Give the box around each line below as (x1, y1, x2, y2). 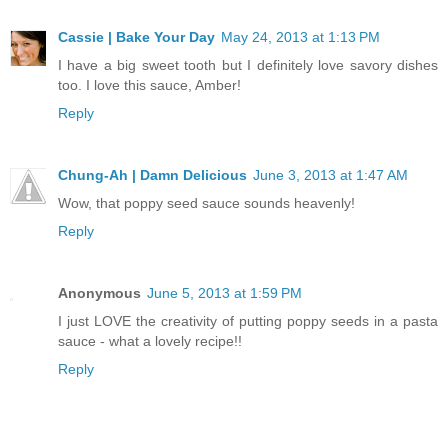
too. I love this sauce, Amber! (58, 77, 241, 94)
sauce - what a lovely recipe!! (58, 333, 242, 350)
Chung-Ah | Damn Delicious (58, 167, 247, 184)
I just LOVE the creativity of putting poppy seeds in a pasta (58, 313, 438, 330)
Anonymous (58, 285, 141, 302)
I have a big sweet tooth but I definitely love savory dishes (58, 57, 438, 74)
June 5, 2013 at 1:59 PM (147, 285, 302, 302)
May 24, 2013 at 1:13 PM (221, 29, 380, 46)
